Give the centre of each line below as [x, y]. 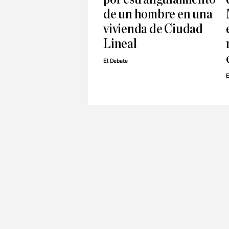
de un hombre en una [158, 14]
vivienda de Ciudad [153, 29]
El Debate [116, 61]
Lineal [120, 44]
